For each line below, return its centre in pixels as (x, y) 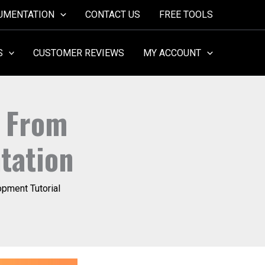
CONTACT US (113, 14)
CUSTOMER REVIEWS (79, 53)
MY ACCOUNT (172, 53)
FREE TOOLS (186, 14)
